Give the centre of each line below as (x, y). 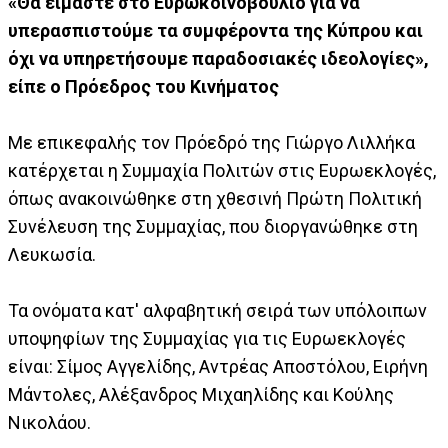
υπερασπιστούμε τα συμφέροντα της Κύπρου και (215, 30)
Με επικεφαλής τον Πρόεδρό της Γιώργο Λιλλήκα (211, 142)
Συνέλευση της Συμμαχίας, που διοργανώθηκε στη (213, 226)
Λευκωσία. (52, 254)
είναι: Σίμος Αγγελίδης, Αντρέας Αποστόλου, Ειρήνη (218, 366)
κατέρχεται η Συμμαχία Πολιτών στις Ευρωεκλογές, (222, 170)
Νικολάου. (49, 422)
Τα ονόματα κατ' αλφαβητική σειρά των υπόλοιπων (217, 310)
